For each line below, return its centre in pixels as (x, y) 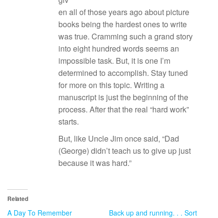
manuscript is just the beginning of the (123, 97)
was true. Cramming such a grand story (126, 36)
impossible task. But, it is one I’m (114, 61)
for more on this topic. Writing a (111, 85)
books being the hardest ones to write (123, 24)
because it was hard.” (95, 163)
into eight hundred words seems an (119, 48)
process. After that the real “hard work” (124, 109)
